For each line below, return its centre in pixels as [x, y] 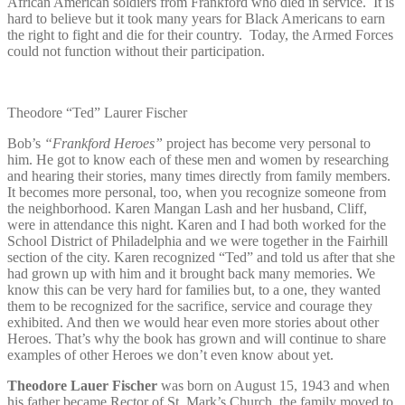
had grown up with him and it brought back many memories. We [191, 273]
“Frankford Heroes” [105, 143]
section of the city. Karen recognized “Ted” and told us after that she [201, 257]
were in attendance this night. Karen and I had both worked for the [197, 224]
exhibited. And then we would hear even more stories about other [193, 322]
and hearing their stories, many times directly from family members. [199, 175]
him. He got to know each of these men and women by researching [198, 159]
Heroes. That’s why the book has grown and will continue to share [197, 338]
